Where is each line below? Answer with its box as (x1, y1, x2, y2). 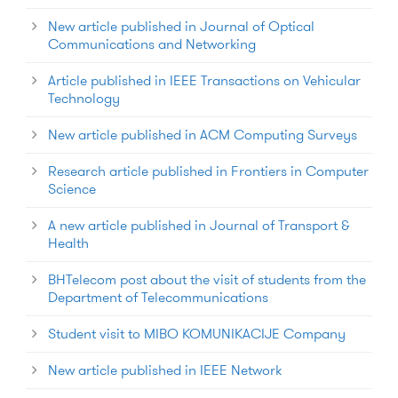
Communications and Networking (48, 34, 256, 54)
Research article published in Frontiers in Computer (48, 161, 369, 181)
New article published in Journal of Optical (48, 16, 314, 36)
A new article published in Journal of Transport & (48, 215, 350, 235)
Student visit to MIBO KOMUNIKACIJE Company (48, 323, 346, 344)
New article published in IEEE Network (48, 360, 282, 380)
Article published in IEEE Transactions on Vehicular (48, 70, 361, 91)
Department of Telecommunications (48, 287, 268, 307)
